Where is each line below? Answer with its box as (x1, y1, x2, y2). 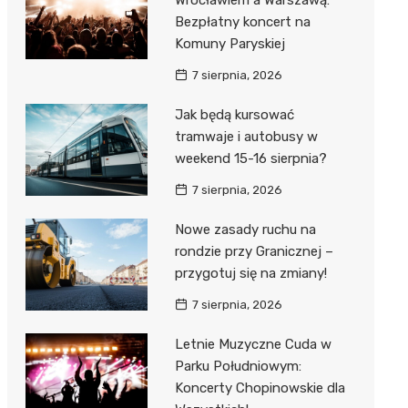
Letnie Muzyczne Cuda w (174, 336, 331, 353)
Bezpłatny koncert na (174, 14, 311, 31)
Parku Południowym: (174, 358, 301, 375)
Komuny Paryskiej (174, 36, 285, 53)
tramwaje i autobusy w (174, 128, 318, 146)
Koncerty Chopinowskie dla (174, 380, 345, 397)
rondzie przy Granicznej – (174, 243, 333, 260)
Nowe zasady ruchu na (174, 221, 316, 239)
